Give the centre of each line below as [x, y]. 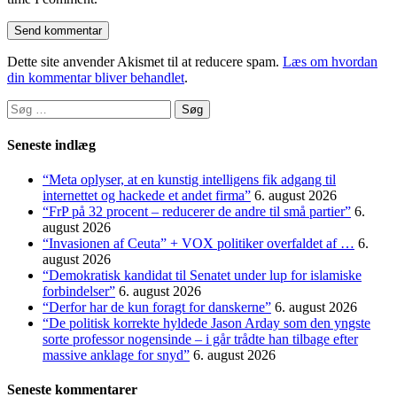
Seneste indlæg [51, 144]
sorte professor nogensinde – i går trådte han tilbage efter [200, 339]
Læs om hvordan [330, 61]
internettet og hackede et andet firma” [147, 196]
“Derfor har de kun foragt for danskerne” [157, 307]
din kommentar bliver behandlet [96, 77]
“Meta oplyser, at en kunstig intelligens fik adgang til [189, 180]
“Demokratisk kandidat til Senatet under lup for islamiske [202, 276]
